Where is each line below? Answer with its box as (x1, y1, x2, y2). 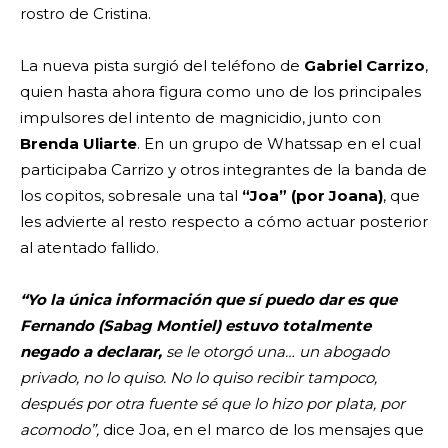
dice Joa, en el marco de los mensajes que (103, 419, 424, 439)
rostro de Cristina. (20, 3, 151, 23)
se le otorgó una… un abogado (162, 341, 389, 361)
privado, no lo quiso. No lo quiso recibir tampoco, (20, 367, 377, 387)
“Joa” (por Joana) (242, 185, 383, 205)
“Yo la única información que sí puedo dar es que (20, 289, 397, 309)
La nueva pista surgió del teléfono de (20, 55, 304, 75)
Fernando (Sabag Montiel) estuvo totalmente (20, 315, 371, 335)
